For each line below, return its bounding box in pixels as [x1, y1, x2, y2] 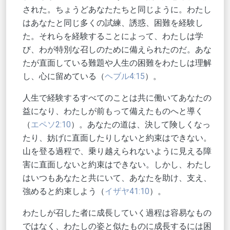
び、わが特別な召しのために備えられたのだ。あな [23, 45, 212, 55]
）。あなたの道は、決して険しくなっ [71, 120, 210, 130]
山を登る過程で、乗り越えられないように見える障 [23, 146, 212, 157]
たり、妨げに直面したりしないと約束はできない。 [23, 133, 212, 143]
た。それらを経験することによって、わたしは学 [23, 31, 203, 42]
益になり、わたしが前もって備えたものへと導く [23, 106, 203, 117]
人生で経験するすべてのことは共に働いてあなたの [23, 93, 212, 103]
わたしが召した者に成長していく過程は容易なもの [23, 208, 212, 218]
